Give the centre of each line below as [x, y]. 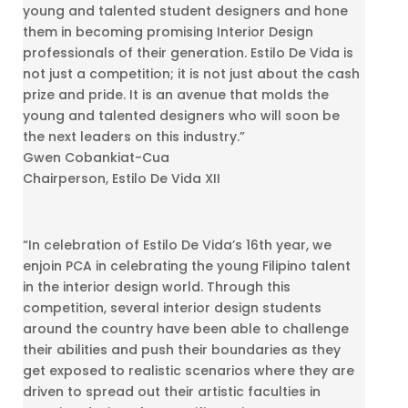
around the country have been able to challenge [186, 328]
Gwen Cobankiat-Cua [96, 157]
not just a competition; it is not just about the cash [191, 73]
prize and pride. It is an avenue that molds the [176, 94]
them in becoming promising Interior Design [168, 31]
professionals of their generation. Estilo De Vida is [188, 52]
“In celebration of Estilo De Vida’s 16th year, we [177, 245]
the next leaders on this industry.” [134, 136]
